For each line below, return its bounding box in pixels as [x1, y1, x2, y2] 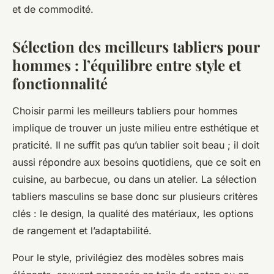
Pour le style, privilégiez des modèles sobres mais [12, 251, 243, 264]
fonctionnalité [12, 73, 108, 94]
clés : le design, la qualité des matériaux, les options [12, 207, 253, 220]
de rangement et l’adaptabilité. [12, 224, 152, 237]
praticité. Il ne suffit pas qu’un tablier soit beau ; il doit [12, 139, 259, 152]
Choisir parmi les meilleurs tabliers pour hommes [12, 105, 237, 117]
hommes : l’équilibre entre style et [12, 55, 241, 75]
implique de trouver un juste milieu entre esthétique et [12, 122, 259, 135]
